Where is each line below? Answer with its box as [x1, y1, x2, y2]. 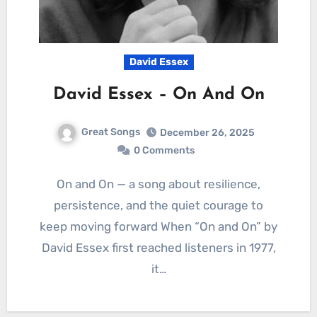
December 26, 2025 [159, 126, 255, 139]
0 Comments [134, 144, 195, 156]
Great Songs [81, 125, 140, 138]
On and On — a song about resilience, [57, 176, 65, 191]
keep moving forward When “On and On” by [40, 219, 277, 234]
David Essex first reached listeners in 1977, [41, 240, 276, 255]
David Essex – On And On [52, 86, 265, 103]
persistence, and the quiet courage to [54, 197, 263, 212]
